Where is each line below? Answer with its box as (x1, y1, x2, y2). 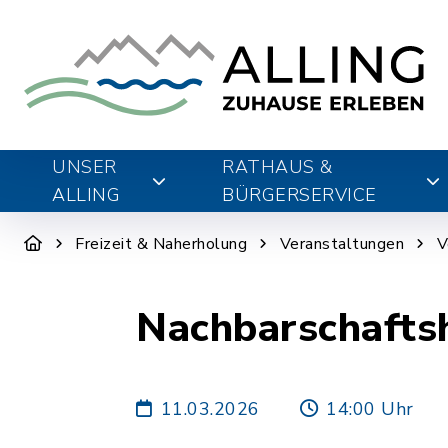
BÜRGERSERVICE (222, 183, 377, 207)
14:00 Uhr (326, 396, 414, 421)
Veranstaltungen (279, 233, 404, 255)
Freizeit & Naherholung (75, 233, 247, 255)
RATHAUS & (222, 155, 333, 179)
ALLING (52, 183, 120, 207)
